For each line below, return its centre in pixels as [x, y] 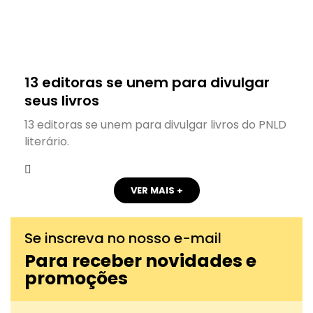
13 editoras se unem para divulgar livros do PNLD [155, 124]
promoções [76, 278]
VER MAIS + [156, 190]
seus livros [62, 100]
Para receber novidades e [140, 261]
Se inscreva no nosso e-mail [123, 238]
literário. [47, 141]
